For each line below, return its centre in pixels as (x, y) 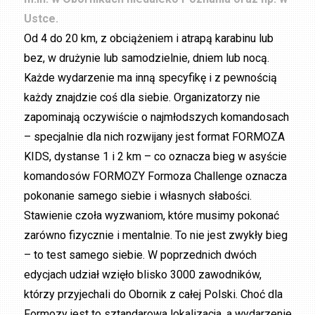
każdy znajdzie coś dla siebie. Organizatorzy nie (142, 98)
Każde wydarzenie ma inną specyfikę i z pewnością (151, 78)
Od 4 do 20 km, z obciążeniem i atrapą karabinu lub (149, 39)
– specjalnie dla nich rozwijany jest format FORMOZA (155, 137)
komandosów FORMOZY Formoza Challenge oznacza (156, 176)
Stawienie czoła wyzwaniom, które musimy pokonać (152, 216)
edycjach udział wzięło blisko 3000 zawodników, (143, 275)
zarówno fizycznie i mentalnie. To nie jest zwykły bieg (156, 236)
